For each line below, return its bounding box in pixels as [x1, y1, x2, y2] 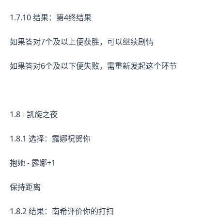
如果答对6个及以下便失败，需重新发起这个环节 [10, 60, 177, 71]
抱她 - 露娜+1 [10, 157, 56, 168]
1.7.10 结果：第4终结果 [10, 12, 92, 23]
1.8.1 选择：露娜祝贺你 [10, 133, 91, 144]
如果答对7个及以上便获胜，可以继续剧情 [10, 36, 154, 47]
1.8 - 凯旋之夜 [10, 108, 58, 120]
